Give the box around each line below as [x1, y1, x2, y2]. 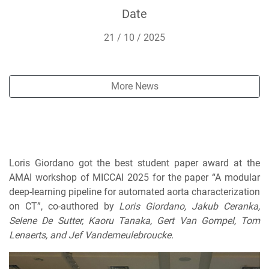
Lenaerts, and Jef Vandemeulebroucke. [9, 229, 174, 241]
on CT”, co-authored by [9, 201, 119, 212]
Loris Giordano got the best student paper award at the [9, 157, 260, 169]
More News [110, 80, 159, 92]
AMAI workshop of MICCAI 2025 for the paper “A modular [9, 172, 260, 183]
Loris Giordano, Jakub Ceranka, [119, 201, 261, 212]
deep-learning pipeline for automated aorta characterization [9, 186, 260, 198]
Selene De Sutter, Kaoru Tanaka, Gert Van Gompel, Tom [9, 215, 260, 226]
